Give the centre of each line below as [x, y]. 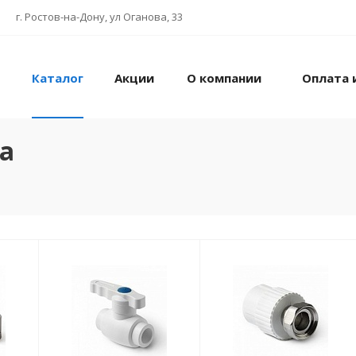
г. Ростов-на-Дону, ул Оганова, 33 [99, 17]
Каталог [58, 78]
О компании [224, 78]
